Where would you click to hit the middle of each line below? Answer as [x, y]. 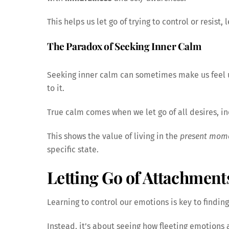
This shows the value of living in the [113, 136]
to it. [56, 88]
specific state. [73, 149]
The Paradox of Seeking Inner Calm [124, 46]
